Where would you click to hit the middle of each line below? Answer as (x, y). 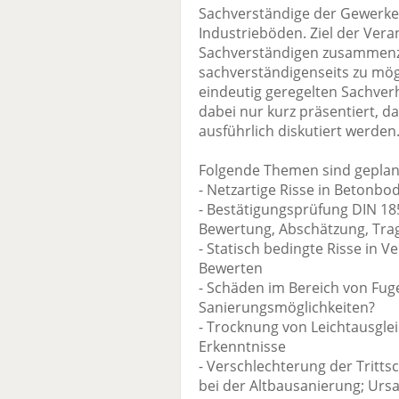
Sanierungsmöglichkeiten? (287, 308)
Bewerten (231, 269)
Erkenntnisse (242, 347)
